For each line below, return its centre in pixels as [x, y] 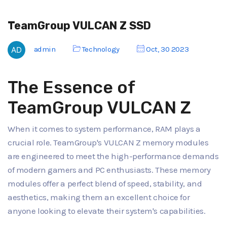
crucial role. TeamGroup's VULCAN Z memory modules [108, 143]
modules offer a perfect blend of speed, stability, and [105, 184]
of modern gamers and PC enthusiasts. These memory [109, 170]
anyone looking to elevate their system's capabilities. [107, 211]
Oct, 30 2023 [166, 49]
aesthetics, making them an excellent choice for [99, 197]
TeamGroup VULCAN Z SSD [79, 25]
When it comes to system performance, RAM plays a [104, 129]
